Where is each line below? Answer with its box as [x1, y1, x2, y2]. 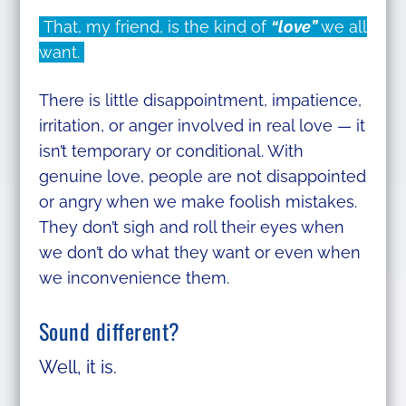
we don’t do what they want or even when [38, 243, 361, 263]
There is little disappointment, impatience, [38, 91, 362, 111]
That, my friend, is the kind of [38, 17, 271, 37]
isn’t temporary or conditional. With [38, 141, 304, 161]
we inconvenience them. [38, 268, 229, 288]
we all [316, 17, 367, 37]
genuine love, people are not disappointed [38, 167, 366, 187]
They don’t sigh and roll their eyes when [38, 217, 344, 237]
